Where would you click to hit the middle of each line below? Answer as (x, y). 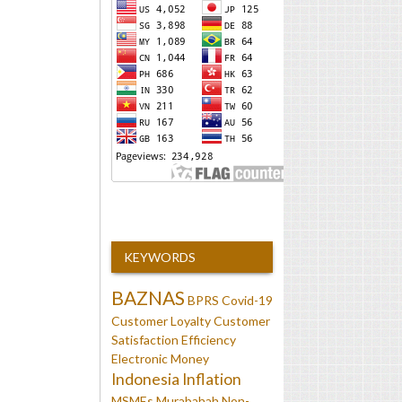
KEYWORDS (160, 257)
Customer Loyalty (161, 320)
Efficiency (209, 339)
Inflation (212, 379)
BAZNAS (148, 297)
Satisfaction (145, 339)
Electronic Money (160, 358)
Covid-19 (247, 300)
